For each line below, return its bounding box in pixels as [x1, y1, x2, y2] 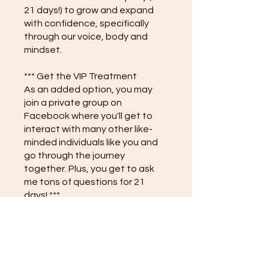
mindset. [24, 44, 62, 55]
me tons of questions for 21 [24, 177, 145, 187]
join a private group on [24, 97, 122, 107]
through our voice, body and [24, 31, 148, 41]
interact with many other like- [24, 124, 153, 134]
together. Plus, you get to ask [24, 163, 154, 174]
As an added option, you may [24, 84, 153, 94]
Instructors [24, 243, 84, 259]
